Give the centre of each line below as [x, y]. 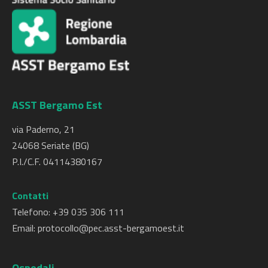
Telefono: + [35, 211]
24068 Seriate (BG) [51, 145]
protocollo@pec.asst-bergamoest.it [111, 228]
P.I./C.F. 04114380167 [57, 161]
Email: [25, 228]
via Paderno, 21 [43, 129]
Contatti [30, 195]
